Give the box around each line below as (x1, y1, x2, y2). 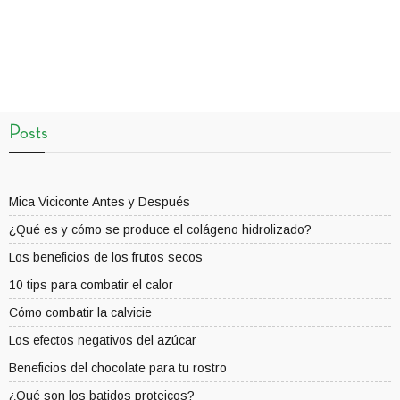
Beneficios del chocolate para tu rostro (9, 361, 227, 376)
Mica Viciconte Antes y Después (9, 195, 190, 210)
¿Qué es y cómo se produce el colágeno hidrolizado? (9, 222, 312, 237)
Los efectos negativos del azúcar (9, 333, 196, 348)
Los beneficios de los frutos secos (9, 250, 203, 265)
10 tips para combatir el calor (9, 278, 173, 293)
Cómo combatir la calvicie (9, 305, 152, 321)
